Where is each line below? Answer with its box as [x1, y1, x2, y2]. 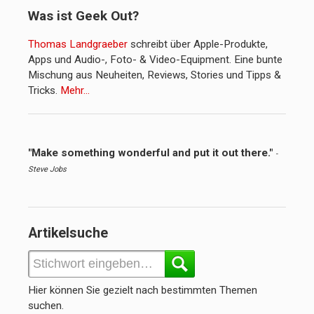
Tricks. [28, 84, 57, 97]
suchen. [28, 299, 64, 312]
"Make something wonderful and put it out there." [28, 146, 273, 160]
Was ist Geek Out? [28, 8, 139, 25]
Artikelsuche [28, 225, 108, 242]
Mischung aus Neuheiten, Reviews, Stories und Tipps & [28, 69, 281, 82]
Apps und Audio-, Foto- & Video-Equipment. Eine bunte [28, 53, 282, 67]
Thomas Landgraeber [28, 38, 128, 51]
